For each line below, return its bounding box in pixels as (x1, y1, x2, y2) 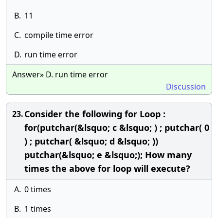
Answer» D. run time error (12, 69, 108, 80)
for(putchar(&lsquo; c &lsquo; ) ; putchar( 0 (24, 122, 209, 133)
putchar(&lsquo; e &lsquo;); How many (24, 149, 192, 161)
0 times (24, 184, 51, 195)
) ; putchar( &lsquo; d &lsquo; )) (24, 135, 158, 147)
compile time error (24, 30, 93, 40)
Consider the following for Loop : (24, 108, 165, 120)
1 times (24, 203, 51, 214)
